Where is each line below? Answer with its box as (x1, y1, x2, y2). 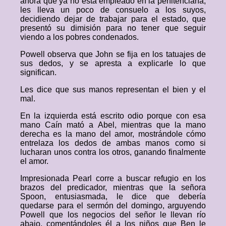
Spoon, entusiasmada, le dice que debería (20, 192, 206, 201)
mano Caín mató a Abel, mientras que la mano (20, 121, 206, 129)
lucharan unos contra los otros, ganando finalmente (20, 148, 206, 156)
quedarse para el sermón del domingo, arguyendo (20, 201, 206, 210)
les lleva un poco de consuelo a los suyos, (20, 6, 206, 14)
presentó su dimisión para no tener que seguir (20, 24, 206, 32)
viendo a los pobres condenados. (20, 33, 139, 41)
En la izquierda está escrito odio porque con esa (20, 111, 206, 120)
